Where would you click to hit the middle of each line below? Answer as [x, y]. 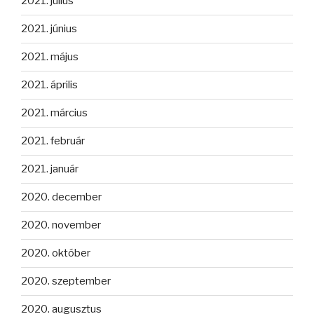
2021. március [54, 113]
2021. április [49, 85]
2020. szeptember [66, 281]
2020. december [61, 197]
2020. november [61, 225]
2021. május [50, 57]
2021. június [49, 29]
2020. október [56, 253]
